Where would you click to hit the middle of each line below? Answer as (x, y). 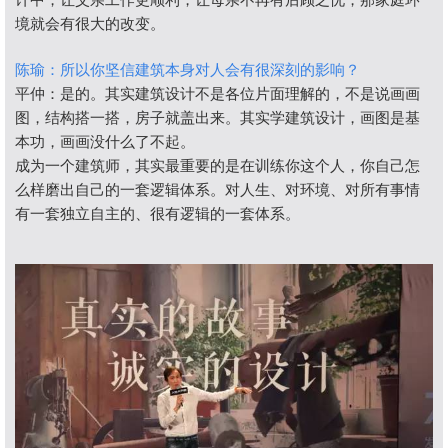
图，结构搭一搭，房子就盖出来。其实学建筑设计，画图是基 (217, 117)
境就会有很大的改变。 (90, 23)
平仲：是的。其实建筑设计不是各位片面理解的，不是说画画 (217, 93)
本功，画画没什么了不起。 (105, 141)
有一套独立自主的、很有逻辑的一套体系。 (157, 213)
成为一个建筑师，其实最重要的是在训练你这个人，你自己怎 (217, 165)
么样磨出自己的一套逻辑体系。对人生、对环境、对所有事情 (217, 189)
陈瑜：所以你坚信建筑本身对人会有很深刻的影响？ (187, 69)
